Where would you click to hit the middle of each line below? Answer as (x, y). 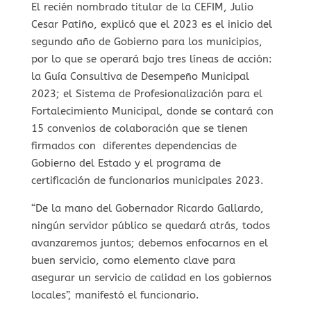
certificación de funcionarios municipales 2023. (147, 180)
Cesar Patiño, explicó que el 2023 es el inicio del (151, 24)
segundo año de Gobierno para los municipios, (146, 41)
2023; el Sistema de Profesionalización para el (146, 93)
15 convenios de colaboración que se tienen (139, 128)
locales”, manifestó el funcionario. (115, 295)
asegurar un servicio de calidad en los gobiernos (151, 277)
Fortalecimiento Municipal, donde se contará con (152, 111)
